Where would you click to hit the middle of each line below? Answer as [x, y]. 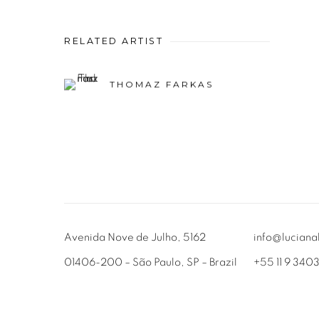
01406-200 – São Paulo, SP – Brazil [151, 262]
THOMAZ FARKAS [162, 84]
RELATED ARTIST [114, 41]
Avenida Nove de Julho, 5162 [135, 237]
